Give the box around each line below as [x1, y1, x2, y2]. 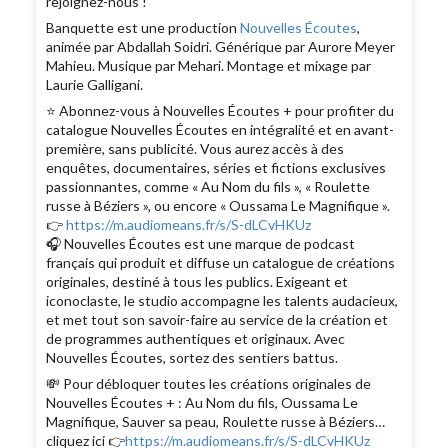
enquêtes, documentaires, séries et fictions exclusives [46, 159, 387, 177]
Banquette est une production [46, 19, 241, 37]
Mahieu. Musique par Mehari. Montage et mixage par [46, 57, 372, 75]
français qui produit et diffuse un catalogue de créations [46, 254, 396, 272]
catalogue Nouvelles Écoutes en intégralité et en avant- [46, 121, 395, 139]
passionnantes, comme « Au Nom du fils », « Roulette [46, 178, 371, 196]
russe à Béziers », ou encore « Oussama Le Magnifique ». [46, 197, 391, 215]
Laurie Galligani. [46, 76, 144, 94]
